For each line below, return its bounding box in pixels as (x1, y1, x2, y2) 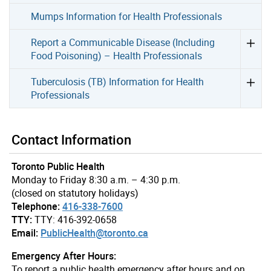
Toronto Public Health (11, 159, 105, 173)
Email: (11, 226, 38, 240)
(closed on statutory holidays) (11, 186, 139, 200)
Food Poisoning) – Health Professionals (31, 48, 203, 62)
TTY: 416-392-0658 (34, 212, 117, 226)
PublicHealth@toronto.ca (41, 226, 148, 240)
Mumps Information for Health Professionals (31, 9, 223, 23)
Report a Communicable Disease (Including (31, 35, 215, 49)
